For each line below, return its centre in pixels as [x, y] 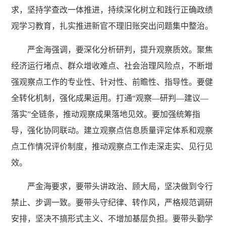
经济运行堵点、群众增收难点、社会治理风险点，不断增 [112, 66]
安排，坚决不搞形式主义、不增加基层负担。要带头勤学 [112, 218]
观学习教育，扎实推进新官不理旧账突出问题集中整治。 [112, 26]
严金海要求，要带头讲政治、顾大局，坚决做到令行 [120, 186]
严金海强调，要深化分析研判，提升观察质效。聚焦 [120, 49]
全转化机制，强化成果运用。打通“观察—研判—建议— [110, 98]
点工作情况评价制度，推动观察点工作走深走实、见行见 [112, 146]
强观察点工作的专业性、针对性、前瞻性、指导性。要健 [112, 82]
